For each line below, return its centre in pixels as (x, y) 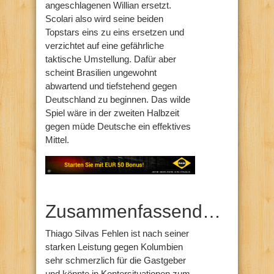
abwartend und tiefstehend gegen (111, 86)
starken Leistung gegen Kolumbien (114, 246)
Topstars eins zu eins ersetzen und (115, 32)
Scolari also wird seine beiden (104, 18)
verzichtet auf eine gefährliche (105, 45)
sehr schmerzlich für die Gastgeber (116, 260)
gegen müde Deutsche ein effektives (118, 126)
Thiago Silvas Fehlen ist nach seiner (117, 233)
